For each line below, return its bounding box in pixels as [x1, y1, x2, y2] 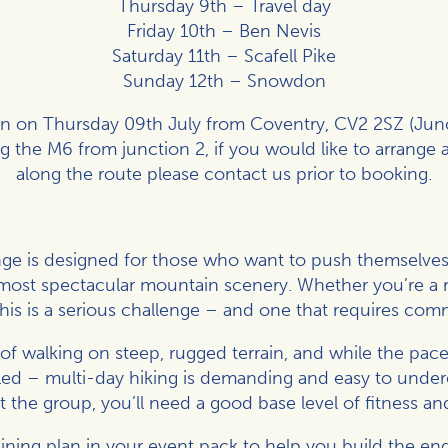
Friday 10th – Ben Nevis [127, 19, 321, 42]
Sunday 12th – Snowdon [122, 69, 326, 92]
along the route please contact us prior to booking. [16, 162, 432, 185]
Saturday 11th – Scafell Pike [112, 44, 336, 67]
